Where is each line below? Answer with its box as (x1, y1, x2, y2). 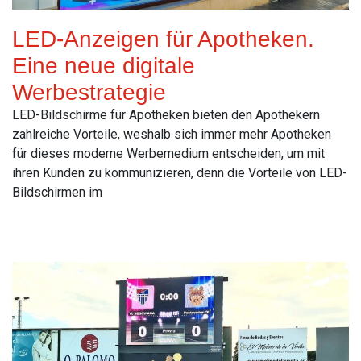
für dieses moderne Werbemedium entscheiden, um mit (12, 146, 325, 162)
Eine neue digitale (12, 53, 195, 79)
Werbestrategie (12, 80, 166, 106)
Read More (12, 220, 74, 236)
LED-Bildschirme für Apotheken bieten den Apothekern (12, 107, 320, 123)
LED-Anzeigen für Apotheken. (12, 27, 314, 52)
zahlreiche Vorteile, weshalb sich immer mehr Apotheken (12, 127, 331, 143)
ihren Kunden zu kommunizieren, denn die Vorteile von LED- (12, 165, 347, 181)
